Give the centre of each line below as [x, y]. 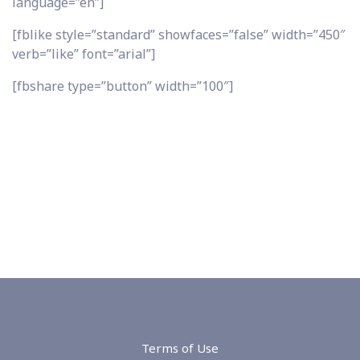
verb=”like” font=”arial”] [84, 53]
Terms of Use [180, 348]
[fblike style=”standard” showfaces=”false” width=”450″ [179, 34]
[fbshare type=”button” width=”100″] [123, 86]
